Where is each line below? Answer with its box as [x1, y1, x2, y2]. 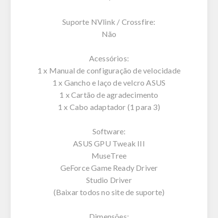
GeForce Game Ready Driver [60, 163, 158, 172]
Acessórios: [89, 53, 129, 63]
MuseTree [91, 150, 127, 160]
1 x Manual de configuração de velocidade [37, 65, 181, 75]
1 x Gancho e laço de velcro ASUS [52, 77, 166, 87]
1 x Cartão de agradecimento [59, 90, 159, 99]
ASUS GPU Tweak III [73, 138, 145, 148]
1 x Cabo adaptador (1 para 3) [58, 102, 160, 111]
